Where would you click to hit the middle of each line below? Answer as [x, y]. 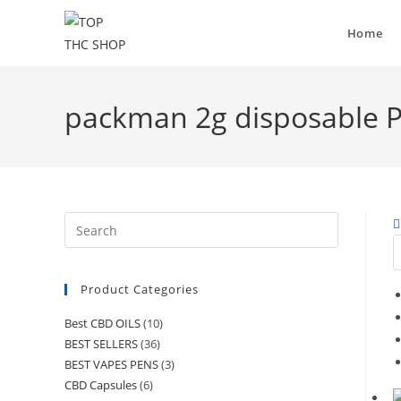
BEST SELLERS [101, 344]
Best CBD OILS [102, 323]
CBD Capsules [101, 385]
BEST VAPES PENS [111, 364]
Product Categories [140, 289]
